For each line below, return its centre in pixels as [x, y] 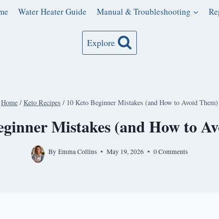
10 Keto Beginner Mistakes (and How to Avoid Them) [142, 102]
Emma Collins [77, 151]
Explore [101, 43]
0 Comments [170, 151]
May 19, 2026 [125, 151]
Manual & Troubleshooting [143, 12]
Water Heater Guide [53, 12]
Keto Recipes [42, 102]
